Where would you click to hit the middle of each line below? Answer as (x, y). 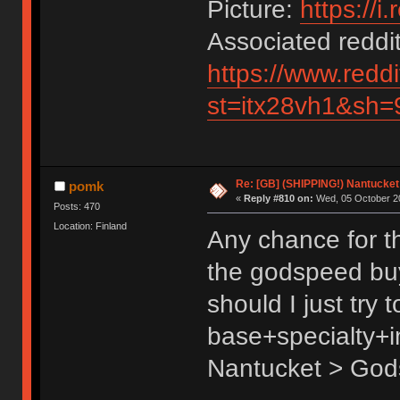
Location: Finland (91, 225)
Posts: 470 (77, 207)
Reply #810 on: (278, 199)
